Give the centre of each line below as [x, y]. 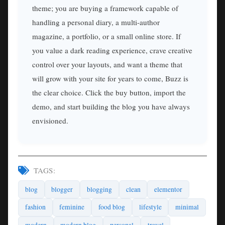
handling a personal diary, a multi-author [96, 22]
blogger [62, 189]
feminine [72, 207]
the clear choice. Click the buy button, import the [109, 93]
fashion [35, 207]
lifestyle [150, 207]
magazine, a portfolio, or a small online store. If [106, 36]
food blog [111, 207]
